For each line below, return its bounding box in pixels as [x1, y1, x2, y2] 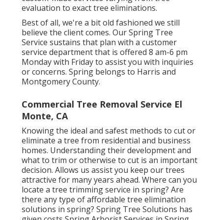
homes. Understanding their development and [21, 144, 191, 156]
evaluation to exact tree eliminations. [21, 2, 157, 13]
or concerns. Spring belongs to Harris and [21, 66, 176, 77]
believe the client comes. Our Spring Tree [21, 27, 173, 38]
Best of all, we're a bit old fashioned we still [21, 17, 180, 28]
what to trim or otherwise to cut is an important [21, 154, 197, 165]
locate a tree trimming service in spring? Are [21, 184, 184, 195]
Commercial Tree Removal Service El [21, 98, 182, 110]
